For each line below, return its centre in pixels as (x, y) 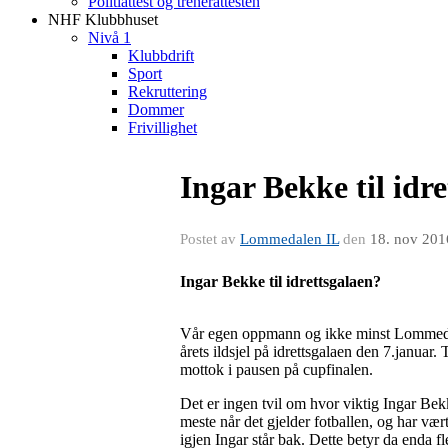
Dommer (156, 109)
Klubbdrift (161, 55)
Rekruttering (167, 91)
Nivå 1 (109, 37)
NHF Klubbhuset (103, 19)
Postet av (210, 239)
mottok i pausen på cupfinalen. (276, 369)
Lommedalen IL (289, 239)
